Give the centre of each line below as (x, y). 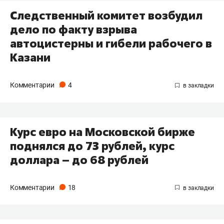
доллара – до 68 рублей (79, 160)
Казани (30, 57)
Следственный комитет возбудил (106, 15)
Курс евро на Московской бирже (102, 132)
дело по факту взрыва (73, 29)
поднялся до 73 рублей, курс (92, 146)
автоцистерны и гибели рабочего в (111, 43)
